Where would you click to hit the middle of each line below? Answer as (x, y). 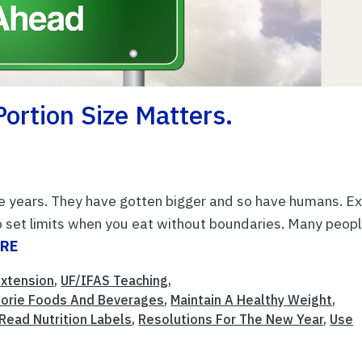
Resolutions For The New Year (231, 320)
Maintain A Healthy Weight (252, 300)
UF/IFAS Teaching (115, 281)
